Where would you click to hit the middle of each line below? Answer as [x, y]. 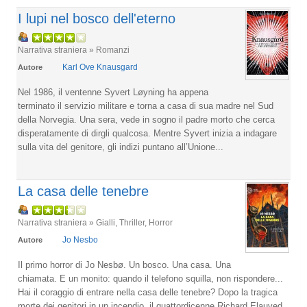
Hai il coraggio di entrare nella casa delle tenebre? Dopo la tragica [148, 292]
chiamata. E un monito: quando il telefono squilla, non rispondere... [150, 279]
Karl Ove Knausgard [100, 67]
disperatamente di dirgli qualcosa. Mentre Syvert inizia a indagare [147, 133]
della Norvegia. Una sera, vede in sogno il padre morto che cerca [146, 120]
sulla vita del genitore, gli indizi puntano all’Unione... [121, 147]
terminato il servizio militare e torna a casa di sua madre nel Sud [146, 106]
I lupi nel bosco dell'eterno [97, 19]
